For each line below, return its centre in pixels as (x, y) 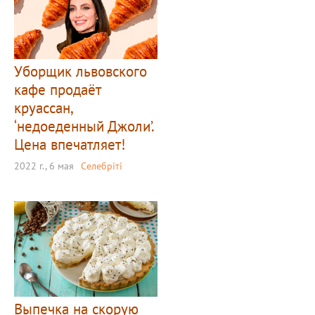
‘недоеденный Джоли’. (84, 126)
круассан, (44, 108)
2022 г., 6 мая (44, 166)
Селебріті (102, 166)
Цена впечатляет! (70, 144)
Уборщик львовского (81, 71)
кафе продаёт (58, 89)
